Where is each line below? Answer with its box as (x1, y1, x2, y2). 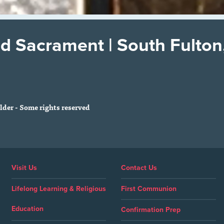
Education (11, 204, 44, 213)
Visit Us (11, 163, 37, 172)
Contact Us (121, 163, 157, 172)
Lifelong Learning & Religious (11, 184, 106, 193)
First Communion (121, 184, 177, 193)
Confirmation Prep (121, 205, 181, 214)
